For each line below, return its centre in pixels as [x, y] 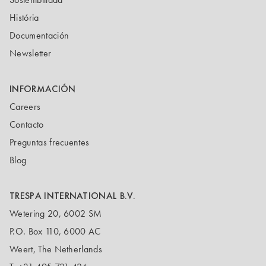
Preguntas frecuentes [50, 142]
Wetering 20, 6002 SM [56, 214]
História [24, 18]
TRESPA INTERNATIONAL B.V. [72, 196]
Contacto [27, 125]
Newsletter [31, 53]
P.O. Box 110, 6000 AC [55, 232]
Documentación [39, 36]
